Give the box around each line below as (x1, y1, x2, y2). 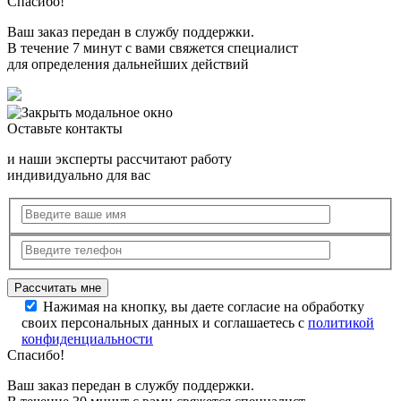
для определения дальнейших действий (7, 56, 249, 73)
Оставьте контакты (7, 121, 123, 137)
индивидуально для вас (7, 167, 150, 183)
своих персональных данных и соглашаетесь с (21, 315, 308, 331)
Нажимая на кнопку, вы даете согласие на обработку (43, 299, 364, 315)
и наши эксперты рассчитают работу (7, 151, 232, 167)
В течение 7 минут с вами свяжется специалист (7, 40, 298, 56)
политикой (308, 315, 374, 331)
